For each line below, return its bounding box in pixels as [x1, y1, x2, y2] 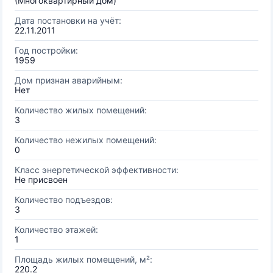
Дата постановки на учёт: [15, 15, 121, 26]
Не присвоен [15, 174, 68, 185]
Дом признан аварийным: [15, 75, 122, 85]
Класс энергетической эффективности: [15, 165, 179, 175]
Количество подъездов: [15, 194, 113, 205]
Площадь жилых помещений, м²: [15, 254, 152, 264]
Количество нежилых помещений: [15, 135, 157, 145]
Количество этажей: [15, 224, 98, 235]
